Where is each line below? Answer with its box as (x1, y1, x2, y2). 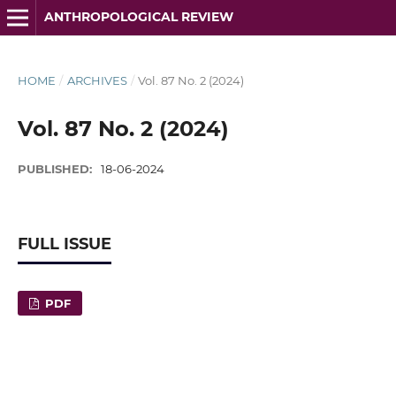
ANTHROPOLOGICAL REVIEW (43, 9, 233, 25)
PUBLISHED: (17, 161, 95, 176)
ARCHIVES (66, 72, 127, 88)
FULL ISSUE (17, 233, 111, 254)
